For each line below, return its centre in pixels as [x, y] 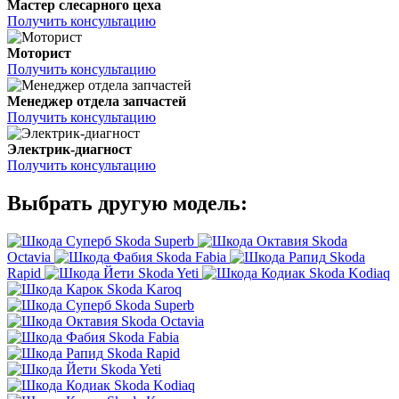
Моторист [39, 53]
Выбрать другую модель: [127, 204]
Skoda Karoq [144, 289]
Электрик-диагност [69, 150]
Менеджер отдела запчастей [97, 102]
